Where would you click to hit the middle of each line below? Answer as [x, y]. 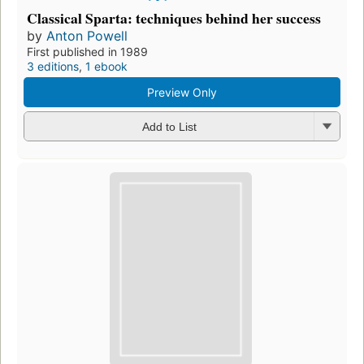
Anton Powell [87, 35]
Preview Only [182, 92]
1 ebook [106, 66]
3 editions [53, 66]
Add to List [169, 127]
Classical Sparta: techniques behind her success [174, 17]
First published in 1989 [87, 51]
